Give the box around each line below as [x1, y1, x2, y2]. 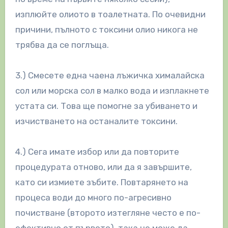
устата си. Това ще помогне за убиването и [15, 100, 197, 111]
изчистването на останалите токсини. [15, 116, 178, 126]
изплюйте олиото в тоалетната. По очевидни [15, 9, 206, 19]
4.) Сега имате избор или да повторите [15, 146, 179, 157]
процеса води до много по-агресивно [15, 192, 172, 203]
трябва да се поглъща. [15, 39, 109, 50]
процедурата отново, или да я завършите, [15, 161, 192, 172]
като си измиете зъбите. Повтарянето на [15, 177, 188, 187]
